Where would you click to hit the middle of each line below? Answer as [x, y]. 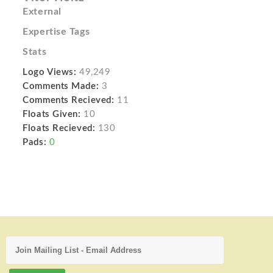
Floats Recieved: [59, 128]
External [42, 11]
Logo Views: [50, 72]
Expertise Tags [56, 31]
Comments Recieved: [69, 100]
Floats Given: [52, 114]
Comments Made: [61, 86]
